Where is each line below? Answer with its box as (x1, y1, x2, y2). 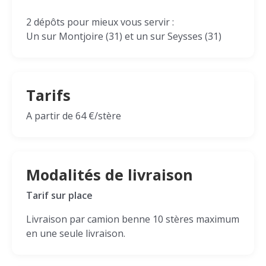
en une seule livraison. (26, 227, 125, 240)
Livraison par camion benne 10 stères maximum (26, 213, 239, 226)
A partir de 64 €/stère (26, 109, 121, 122)
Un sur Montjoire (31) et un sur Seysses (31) (26, 30, 221, 43)
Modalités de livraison (26, 164, 193, 185)
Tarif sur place (26, 189, 93, 202)
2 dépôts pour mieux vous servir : (26, 15, 174, 28)
